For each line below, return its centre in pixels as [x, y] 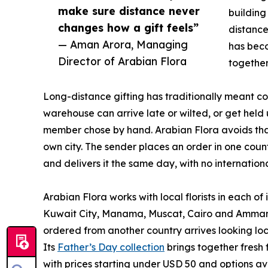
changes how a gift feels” [128, 28]
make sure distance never [129, 11]
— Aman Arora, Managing [123, 45]
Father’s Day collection [111, 247]
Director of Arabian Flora [122, 61]
